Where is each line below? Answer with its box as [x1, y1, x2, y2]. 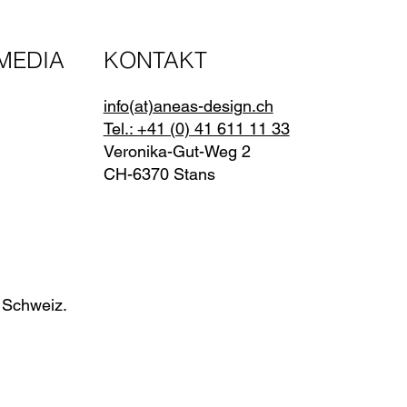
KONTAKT [103, 45, 207, 74]
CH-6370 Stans [103, 164, 215, 184]
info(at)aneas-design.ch [103, 96, 273, 116]
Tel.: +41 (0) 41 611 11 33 [103, 119, 290, 139]
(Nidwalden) [214, 164, 307, 184]
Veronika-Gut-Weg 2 [103, 142, 251, 162]
